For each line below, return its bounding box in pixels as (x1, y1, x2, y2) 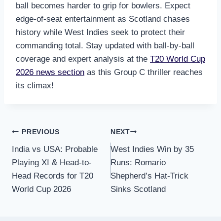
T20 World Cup (150, 54, 205, 64)
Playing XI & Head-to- (12, 157, 92, 167)
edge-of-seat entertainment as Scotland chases (16, 14, 190, 24)
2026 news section (16, 67, 84, 77)
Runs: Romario (110, 157, 166, 167)
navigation (11, 147, 81, 163)
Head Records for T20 (12, 171, 93, 181)
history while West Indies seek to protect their (16, 27, 185, 37)
